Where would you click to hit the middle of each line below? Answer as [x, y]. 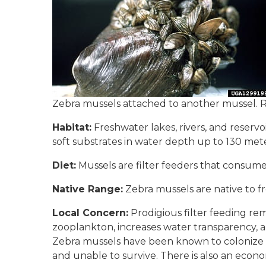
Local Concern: [90, 213]
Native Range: [88, 189]
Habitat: [72, 127]
